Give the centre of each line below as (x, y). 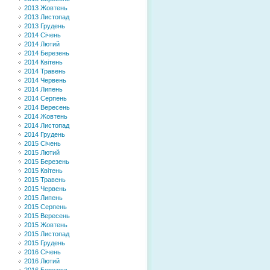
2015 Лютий (42, 152)
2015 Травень (45, 180)
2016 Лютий (42, 261)
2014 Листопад (47, 125)
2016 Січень (42, 252)
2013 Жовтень (46, 8)
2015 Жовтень (46, 225)
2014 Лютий (42, 44)
